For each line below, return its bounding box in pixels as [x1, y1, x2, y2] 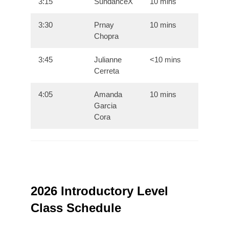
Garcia [94, 101, 117, 110]
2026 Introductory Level [31, 184, 168, 198]
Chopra [94, 32, 119, 41]
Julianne [94, 55, 122, 64]
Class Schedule [31, 201, 121, 215]
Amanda [94, 90, 123, 99]
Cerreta [94, 66, 120, 76]
